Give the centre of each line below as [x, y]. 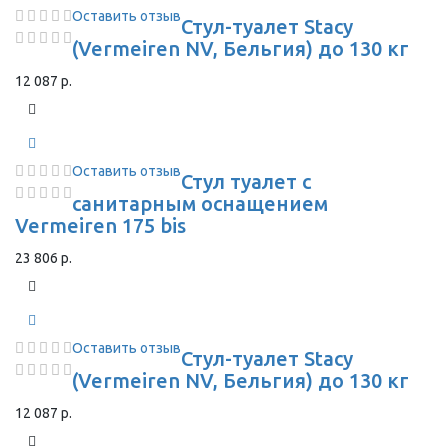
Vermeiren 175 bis [100, 225]
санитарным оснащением [200, 203]
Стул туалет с [246, 181]
